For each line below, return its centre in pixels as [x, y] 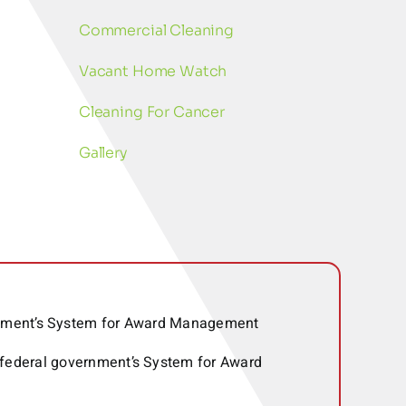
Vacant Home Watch [153, 72]
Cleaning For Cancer [151, 112]
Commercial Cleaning [156, 31]
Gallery [103, 153]
